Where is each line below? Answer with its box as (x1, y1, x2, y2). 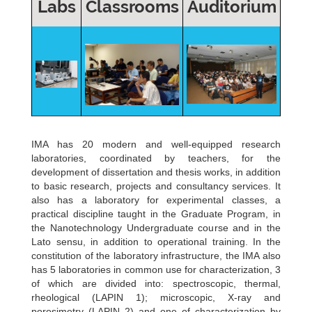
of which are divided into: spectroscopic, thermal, (31, 277, 281, 289)
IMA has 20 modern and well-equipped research (31, 138, 281, 150)
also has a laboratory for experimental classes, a (31, 194, 281, 205)
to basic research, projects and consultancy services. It (31, 180, 281, 192)
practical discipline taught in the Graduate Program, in (31, 208, 281, 219)
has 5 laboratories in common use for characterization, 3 (31, 263, 281, 275)
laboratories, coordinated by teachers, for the (31, 152, 281, 164)
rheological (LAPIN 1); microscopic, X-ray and (31, 291, 281, 303)
